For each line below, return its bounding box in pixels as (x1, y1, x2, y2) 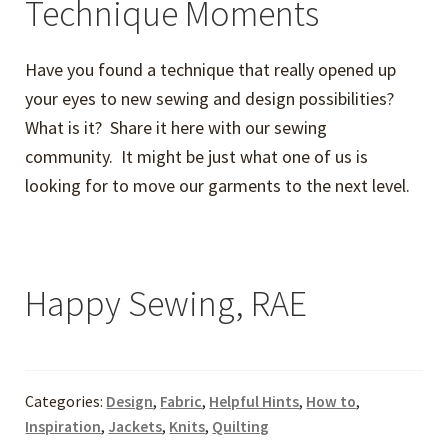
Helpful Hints (209, 391, 300, 411)
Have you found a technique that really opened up (25, 57, 397, 81)
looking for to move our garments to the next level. (25, 173, 411, 197)
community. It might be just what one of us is (25, 144, 369, 168)
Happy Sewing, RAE (25, 280, 308, 326)
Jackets (108, 416, 163, 436)
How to (306, 391, 357, 411)
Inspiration (25, 416, 102, 436)
